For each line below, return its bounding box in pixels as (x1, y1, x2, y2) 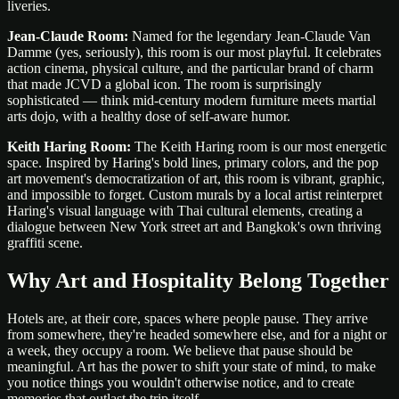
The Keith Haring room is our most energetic (131, 139, 387, 155)
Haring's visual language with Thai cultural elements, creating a (7, 203, 362, 219)
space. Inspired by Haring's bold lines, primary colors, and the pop (7, 155, 379, 171)
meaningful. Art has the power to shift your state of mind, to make (7, 359, 376, 375)
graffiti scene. (7, 235, 83, 251)
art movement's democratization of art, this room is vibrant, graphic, (7, 171, 385, 187)
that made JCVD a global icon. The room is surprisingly (7, 77, 322, 93)
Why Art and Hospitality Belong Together (7, 269, 389, 293)
